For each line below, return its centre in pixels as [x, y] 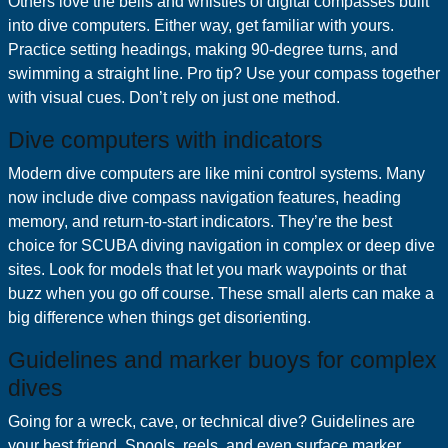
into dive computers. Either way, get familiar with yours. [201, 25]
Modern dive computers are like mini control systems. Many [216, 173]
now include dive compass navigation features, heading [204, 197]
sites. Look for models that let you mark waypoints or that [207, 269]
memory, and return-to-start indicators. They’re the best [200, 221]
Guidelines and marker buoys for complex [222, 360]
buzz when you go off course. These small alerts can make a [221, 293]
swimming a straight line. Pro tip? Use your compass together [224, 73]
